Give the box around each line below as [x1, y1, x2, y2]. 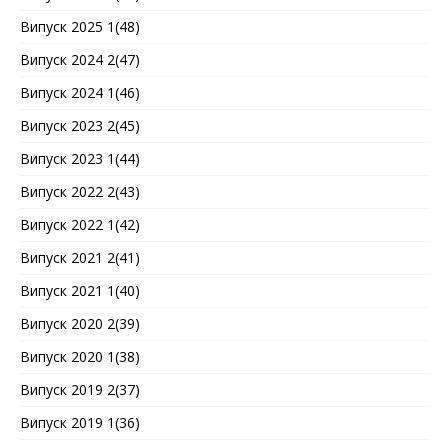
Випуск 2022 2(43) [20, 182, 140, 202]
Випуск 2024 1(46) [20, 83, 140, 103]
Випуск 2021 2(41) [20, 248, 140, 268]
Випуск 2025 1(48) [20, 17, 140, 37]
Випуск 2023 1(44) [20, 149, 140, 169]
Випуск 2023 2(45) [20, 116, 140, 136]
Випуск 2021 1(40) [20, 281, 140, 301]
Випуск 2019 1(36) [20, 413, 140, 433]
